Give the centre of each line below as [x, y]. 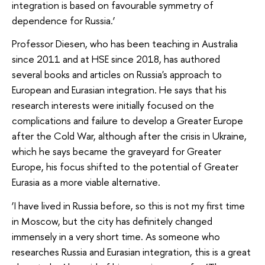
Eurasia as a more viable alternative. [87, 182]
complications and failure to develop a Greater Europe [127, 121]
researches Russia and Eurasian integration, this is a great [131, 251]
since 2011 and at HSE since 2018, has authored [116, 59]
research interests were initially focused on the [113, 105]
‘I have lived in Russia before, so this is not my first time [128, 205]
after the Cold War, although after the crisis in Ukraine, [129, 136]
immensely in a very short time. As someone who [116, 236]
